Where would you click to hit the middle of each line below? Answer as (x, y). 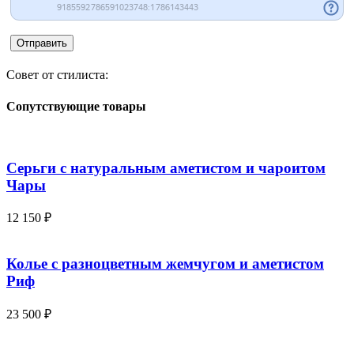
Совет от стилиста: (57, 75)
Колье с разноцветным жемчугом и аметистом (165, 264)
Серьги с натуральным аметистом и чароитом (166, 168)
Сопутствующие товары (76, 106)
